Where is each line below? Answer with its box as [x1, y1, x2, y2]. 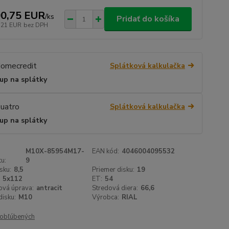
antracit [36, 184, 62, 193]
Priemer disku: [92, 165, 135, 175]
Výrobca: [92, 193, 120, 202]
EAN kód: [92, 147, 120, 156]
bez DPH [23, 20, 48, 29]
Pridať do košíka [116, 13, 179, 25]
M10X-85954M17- [25, 147, 84, 156]
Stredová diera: [92, 184, 139, 193]
